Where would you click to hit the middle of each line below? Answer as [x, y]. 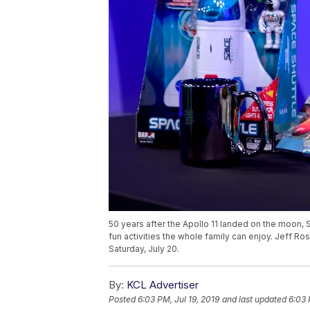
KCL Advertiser [163, 285]
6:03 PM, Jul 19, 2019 [179, 300]
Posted [123, 300]
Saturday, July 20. [144, 249]
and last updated [254, 300]
